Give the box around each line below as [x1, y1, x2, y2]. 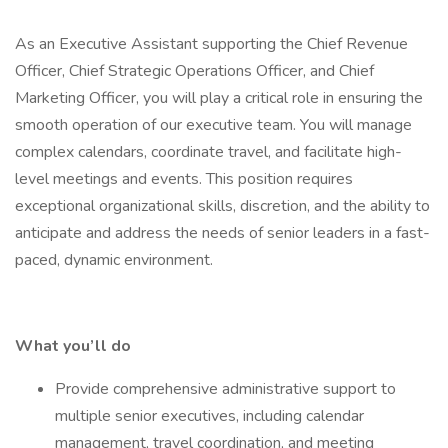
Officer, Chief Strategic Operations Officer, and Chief [15, 60, 374, 82]
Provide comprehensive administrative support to [55, 378, 396, 400]
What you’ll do [15, 335, 135, 357]
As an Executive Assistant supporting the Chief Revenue [15, 33, 408, 55]
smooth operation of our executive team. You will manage [15, 114, 412, 136]
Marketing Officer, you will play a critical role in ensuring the [15, 87, 423, 109]
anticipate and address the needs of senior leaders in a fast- [15, 222, 430, 244]
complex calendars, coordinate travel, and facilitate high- [15, 141, 402, 163]
